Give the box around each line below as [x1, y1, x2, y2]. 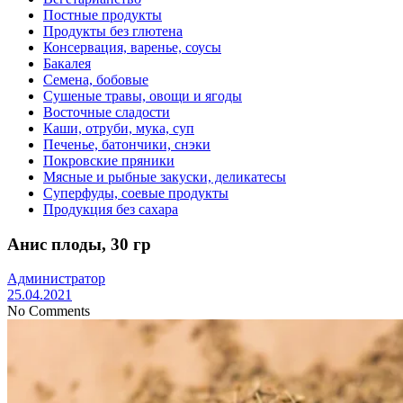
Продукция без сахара [43, 201, 178, 217]
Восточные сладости [43, 103, 170, 120]
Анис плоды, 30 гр [7, 234, 151, 254]
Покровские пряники [43, 152, 175, 168]
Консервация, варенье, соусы [43, 39, 221, 55]
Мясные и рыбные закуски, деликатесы [43, 168, 286, 184]
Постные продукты [43, 6, 162, 22]
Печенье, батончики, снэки [43, 136, 210, 152]
